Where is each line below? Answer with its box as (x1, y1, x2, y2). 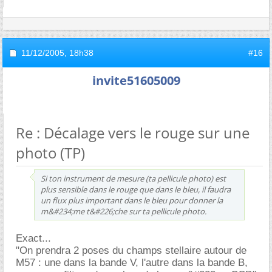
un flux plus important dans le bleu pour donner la (41, 194, 223, 206)
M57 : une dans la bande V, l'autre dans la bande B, (16, 256, 248, 268)
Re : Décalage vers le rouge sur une (16, 122, 250, 143)
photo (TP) (16, 142, 85, 163)
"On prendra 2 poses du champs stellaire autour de (16, 244, 246, 256)
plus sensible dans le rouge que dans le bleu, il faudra (41, 183, 231, 195)
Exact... (16, 232, 51, 244)
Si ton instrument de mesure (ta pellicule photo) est (41, 172, 226, 184)
